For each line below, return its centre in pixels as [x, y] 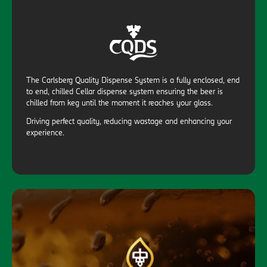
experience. [45, 133]
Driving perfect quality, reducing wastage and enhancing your [129, 122]
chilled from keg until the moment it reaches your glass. [121, 104]
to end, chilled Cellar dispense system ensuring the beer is [125, 92]
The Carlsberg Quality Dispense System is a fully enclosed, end [133, 81]
